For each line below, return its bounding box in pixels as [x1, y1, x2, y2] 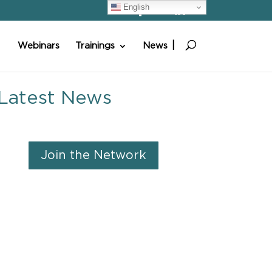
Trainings [75, 42, 115, 50]
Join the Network [41, 150, 147, 161]
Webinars [17, 42, 59, 50]
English [121, 2, 150, 12]
